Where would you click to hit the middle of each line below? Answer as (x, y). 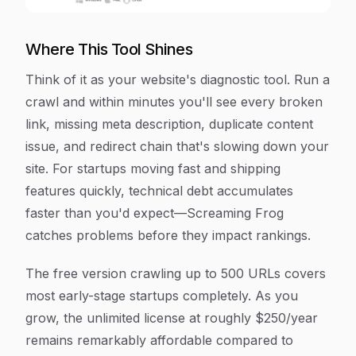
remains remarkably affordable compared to (159, 340)
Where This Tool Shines (109, 49)
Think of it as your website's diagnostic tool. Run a (178, 79)
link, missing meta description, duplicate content (169, 124)
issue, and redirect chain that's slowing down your (177, 146)
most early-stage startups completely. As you (162, 296)
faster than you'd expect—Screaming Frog (155, 213)
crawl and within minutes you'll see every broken (174, 102)
